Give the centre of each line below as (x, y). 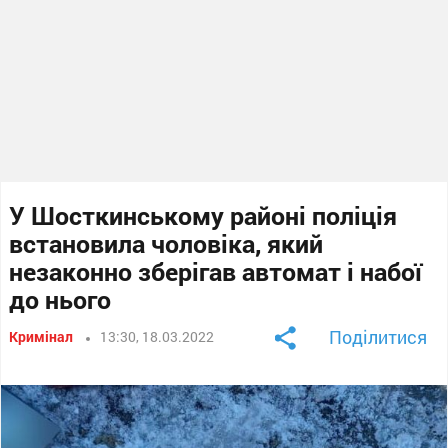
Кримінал (41, 336)
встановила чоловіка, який (166, 243)
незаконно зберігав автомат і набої (216, 271)
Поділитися (377, 336)
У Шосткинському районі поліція (203, 215)
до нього (60, 299)
